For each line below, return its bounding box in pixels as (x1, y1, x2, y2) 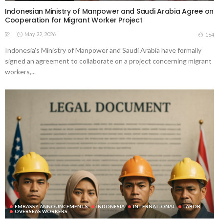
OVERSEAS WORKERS (15, 208, 67, 215)
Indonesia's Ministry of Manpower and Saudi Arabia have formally (5, 45, 201, 54)
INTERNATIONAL (133, 203, 175, 210)
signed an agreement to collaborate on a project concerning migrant (5, 56, 212, 65)
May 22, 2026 (24, 30, 56, 37)
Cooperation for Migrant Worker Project (5, 15, 143, 25)
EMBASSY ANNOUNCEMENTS (15, 203, 88, 210)
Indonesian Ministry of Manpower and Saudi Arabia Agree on (5, 6, 214, 16)
